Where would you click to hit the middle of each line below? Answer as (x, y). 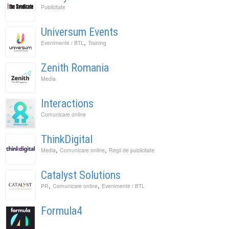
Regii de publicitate (132, 150)
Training (97, 42)
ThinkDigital (67, 139)
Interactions (67, 103)
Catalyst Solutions (81, 175)
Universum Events (79, 32)
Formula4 (62, 211)
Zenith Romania (75, 67)
